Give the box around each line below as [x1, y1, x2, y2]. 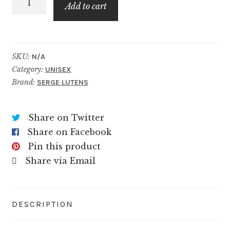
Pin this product [28, 141, 101, 152]
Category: [11, 65, 45, 74]
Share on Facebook [27, 127, 111, 138]
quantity [11, 7, 49, 18]
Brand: [11, 78, 37, 87]
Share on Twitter [28, 112, 104, 123]
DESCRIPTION [11, 199, 73, 209]
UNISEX [45, 65, 71, 74]
